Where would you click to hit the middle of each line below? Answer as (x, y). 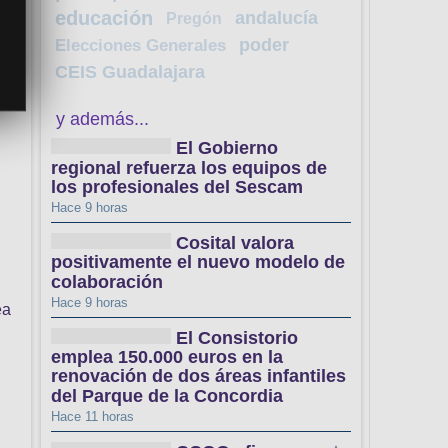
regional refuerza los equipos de (189, 167)
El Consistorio (237, 338)
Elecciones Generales (140, 46)
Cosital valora (235, 243)
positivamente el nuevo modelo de (198, 262)
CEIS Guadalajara (130, 72)
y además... (102, 119)
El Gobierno (227, 148)
